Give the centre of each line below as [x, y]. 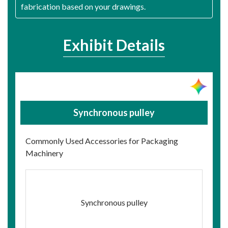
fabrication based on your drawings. [83, 7]
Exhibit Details [114, 45]
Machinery [44, 153]
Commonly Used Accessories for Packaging [102, 141]
